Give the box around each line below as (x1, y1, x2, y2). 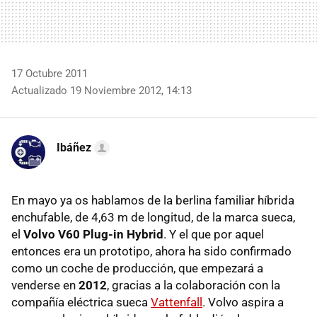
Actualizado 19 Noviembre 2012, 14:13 (11, 83, 192, 97)
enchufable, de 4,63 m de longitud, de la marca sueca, (11, 209, 295, 224)
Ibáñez (57, 140, 91, 154)
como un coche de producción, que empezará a (11, 260, 263, 275)
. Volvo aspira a (202, 294, 284, 309)
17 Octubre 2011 (11, 67, 88, 80)
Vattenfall (151, 294, 202, 309)
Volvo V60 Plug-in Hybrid (23, 226, 163, 241)
